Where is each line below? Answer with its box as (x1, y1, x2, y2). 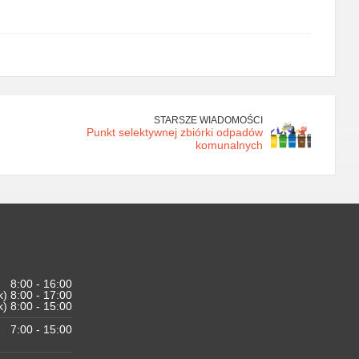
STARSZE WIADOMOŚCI (154, 114, 263, 126)
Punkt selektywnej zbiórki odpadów (87, 125, 263, 139)
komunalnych (196, 138, 263, 151)
